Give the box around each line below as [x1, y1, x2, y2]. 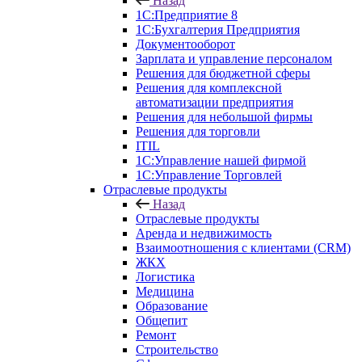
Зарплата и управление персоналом [136, 52, 332, 65]
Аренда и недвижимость [136, 226, 271, 240]
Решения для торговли [136, 124, 260, 138]
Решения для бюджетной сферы [136, 66, 310, 80]
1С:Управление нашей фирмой [136, 154, 306, 167]
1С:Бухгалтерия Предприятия [136, 23, 300, 36]
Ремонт [136, 328, 176, 342]
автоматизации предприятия [136, 95, 293, 109]
